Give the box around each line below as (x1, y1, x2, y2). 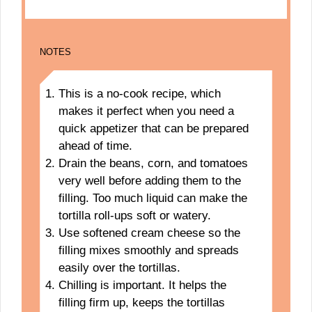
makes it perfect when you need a (58, 104, 234, 118)
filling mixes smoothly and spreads (58, 244, 239, 258)
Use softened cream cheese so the (58, 226, 240, 240)
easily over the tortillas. (58, 261, 180, 275)
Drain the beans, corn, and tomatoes (58, 157, 248, 171)
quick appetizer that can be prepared (58, 122, 249, 136)
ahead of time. (58, 139, 132, 153)
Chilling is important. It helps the (58, 279, 226, 292)
